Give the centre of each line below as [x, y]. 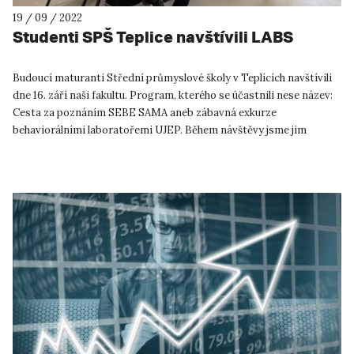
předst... [33, 148]
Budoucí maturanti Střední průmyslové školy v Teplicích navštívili [172, 78]
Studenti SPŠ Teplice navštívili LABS [153, 37]
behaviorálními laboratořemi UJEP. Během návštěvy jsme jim [160, 130]
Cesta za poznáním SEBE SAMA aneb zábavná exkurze [145, 113]
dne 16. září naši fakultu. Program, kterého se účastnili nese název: [173, 96]
